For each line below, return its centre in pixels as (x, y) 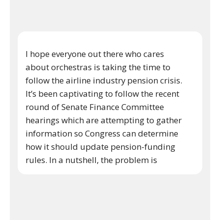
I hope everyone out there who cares (95, 54)
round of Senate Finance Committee (95, 107)
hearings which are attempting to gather (104, 120)
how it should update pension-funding (100, 147)
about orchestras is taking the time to (98, 67)
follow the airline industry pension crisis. (105, 81)
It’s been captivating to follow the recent (102, 94)
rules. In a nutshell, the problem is (91, 160)
